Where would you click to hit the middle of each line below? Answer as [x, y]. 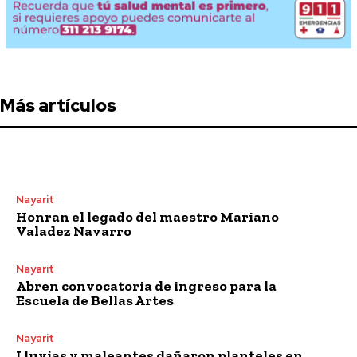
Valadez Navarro [74, 231]
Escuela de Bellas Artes [95, 300]
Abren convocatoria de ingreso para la [146, 286]
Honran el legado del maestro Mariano [147, 216]
